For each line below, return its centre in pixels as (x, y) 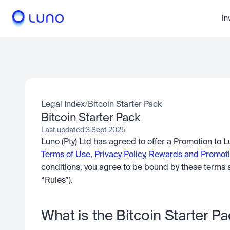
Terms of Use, (67, 155)
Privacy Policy (120, 155)
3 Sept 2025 (106, 130)
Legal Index (63, 105)
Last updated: (63, 130)
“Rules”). (57, 181)
